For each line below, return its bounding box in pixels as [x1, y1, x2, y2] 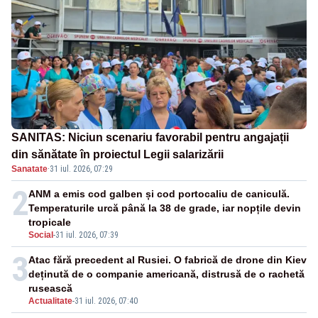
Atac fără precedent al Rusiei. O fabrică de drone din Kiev [28, 254, 307, 266]
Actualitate [28, 296, 72, 307]
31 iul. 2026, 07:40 [75, 296, 138, 307]
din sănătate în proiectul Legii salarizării [11, 148, 224, 161]
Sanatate [11, 164, 48, 175]
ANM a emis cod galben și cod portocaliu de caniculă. [28, 188, 290, 200]
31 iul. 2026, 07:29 [50, 164, 113, 175]
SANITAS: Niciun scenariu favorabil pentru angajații [11, 131, 289, 144]
